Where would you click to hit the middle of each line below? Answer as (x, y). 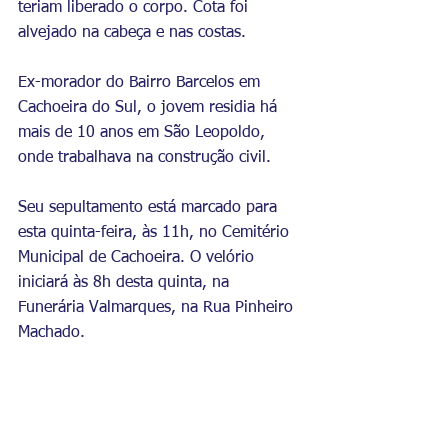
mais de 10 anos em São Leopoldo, (144, 132)
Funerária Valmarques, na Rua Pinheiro (158, 307)
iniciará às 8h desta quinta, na (126, 282)
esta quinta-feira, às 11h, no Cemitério (156, 232)
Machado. (54, 332)
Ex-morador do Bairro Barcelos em (141, 82)
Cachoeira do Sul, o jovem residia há (150, 107)
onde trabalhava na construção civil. (147, 157)
